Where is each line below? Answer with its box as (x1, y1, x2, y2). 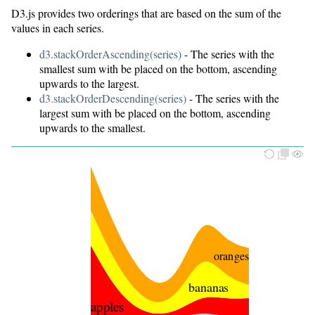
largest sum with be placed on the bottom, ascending (39, 105, 271, 121)
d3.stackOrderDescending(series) (39, 91, 186, 106)
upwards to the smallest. (39, 120, 146, 136)
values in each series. (11, 20, 104, 36)
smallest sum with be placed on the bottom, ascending (39, 61, 277, 77)
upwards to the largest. (39, 76, 139, 91)
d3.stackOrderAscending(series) (39, 46, 181, 62)
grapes (188, 39, 205, 49)
